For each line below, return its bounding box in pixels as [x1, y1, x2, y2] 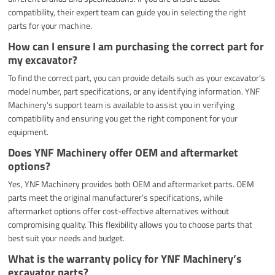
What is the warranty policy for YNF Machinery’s [8, 250, 242, 267]
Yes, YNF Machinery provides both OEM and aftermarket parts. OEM [8, 177, 255, 190]
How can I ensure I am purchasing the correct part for [8, 37, 265, 55]
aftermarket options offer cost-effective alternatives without [8, 204, 230, 217]
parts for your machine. [8, 18, 93, 32]
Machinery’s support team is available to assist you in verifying [8, 98, 235, 111]
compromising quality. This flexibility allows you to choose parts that [8, 217, 253, 231]
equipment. [8, 125, 49, 138]
